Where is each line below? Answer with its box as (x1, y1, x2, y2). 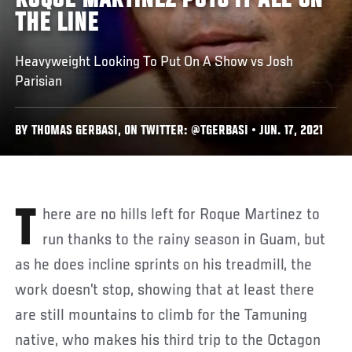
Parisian (15, 73, 63, 90)
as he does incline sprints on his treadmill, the (15, 256, 313, 274)
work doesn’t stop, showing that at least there (15, 281, 315, 299)
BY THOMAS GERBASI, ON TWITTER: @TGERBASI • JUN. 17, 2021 (15, 124, 324, 138)
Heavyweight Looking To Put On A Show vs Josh (15, 53, 294, 70)
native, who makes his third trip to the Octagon (15, 332, 321, 350)
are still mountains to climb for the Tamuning (15, 306, 308, 324)
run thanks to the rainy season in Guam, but (42, 231, 326, 249)
